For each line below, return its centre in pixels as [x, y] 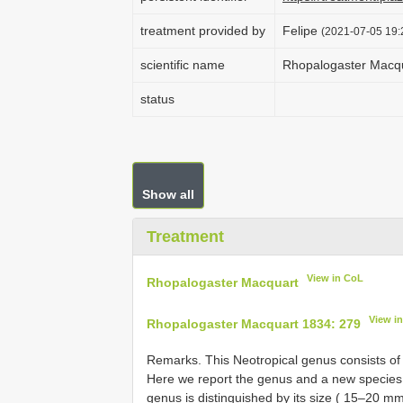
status [157, 99]
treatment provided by [203, 31]
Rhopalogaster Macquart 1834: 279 [254, 323]
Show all [168, 194]
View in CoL [336, 278]
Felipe [302, 31]
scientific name [183, 65]
